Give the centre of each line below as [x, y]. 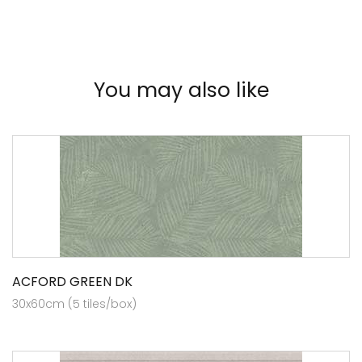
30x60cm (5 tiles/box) [74, 303]
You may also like [181, 90]
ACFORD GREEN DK [72, 281]
